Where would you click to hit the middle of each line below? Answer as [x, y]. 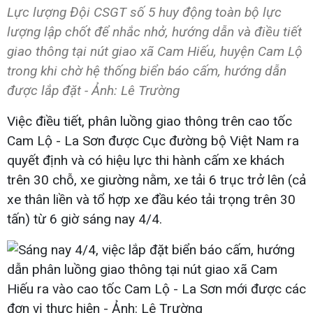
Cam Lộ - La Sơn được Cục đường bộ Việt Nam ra [153, 140]
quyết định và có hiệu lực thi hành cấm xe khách [146, 160]
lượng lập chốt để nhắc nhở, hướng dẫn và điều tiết [154, 31]
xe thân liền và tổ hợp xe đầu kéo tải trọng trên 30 [151, 199]
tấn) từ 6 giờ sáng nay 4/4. [85, 219]
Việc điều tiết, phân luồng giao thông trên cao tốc [150, 121]
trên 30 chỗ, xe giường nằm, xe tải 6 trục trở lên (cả [156, 180]
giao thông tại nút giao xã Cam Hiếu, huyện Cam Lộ [155, 51]
